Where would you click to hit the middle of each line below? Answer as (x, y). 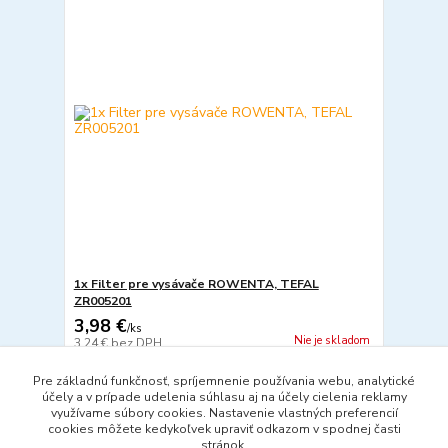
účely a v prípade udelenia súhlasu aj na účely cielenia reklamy (224, 397)
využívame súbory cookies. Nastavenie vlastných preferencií (224, 413)
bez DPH (136, 342)
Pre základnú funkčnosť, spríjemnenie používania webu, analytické (224, 381)
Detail (224, 372)
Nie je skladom (331, 340)
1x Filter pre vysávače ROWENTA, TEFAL (196, 283)
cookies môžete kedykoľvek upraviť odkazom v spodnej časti (224, 429)
